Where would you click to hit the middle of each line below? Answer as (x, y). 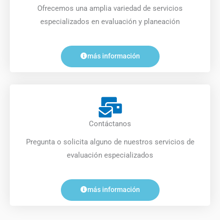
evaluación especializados (110, 155)
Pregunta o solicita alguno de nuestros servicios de (110, 142)
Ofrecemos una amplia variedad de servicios (110, 8)
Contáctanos (110, 124)
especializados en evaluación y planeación (110, 21)
